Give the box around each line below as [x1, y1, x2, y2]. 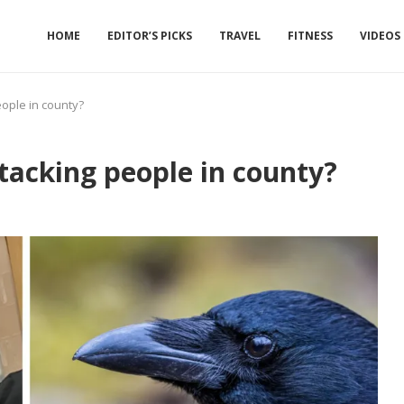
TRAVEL [219, 28, 261, 43]
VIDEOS [360, 28, 400, 43]
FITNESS [288, 28, 333, 43]
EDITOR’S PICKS [107, 28, 192, 43]
